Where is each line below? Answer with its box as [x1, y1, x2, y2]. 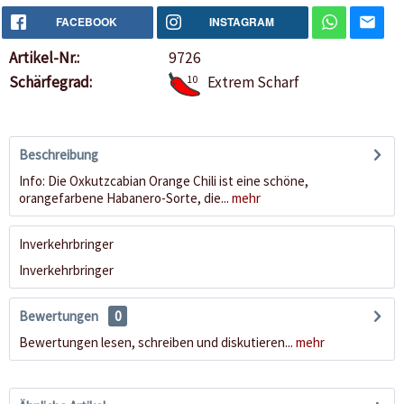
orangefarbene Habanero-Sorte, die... [19, 189, 229, 207]
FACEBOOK [56, 14, 117, 31]
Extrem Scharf [207, 72, 299, 93]
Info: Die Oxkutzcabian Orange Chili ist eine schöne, [19, 172, 308, 190]
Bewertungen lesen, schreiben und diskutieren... [19, 334, 293, 352]
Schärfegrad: [9, 72, 92, 93]
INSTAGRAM [209, 14, 274, 31]
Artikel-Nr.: [9, 48, 79, 69]
